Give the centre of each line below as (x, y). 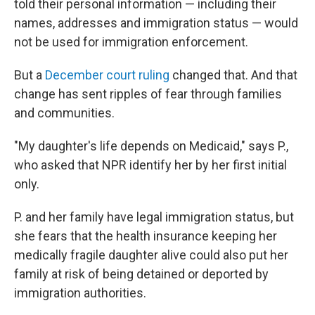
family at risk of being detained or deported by (141, 274)
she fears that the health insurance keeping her (146, 236)
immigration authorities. (80, 293)
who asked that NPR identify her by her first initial (150, 165)
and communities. (64, 113)
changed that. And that (235, 75)
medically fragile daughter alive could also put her (151, 255)
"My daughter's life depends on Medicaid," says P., (151, 146)
